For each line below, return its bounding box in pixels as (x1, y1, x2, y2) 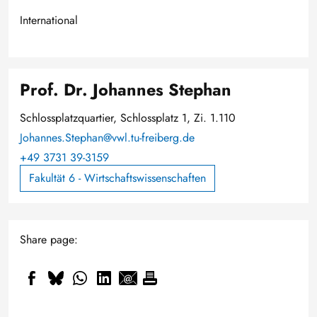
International (20, 11, 78, 28)
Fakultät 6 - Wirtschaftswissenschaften (29, 169, 206, 186)
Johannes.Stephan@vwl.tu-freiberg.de (20, 129, 195, 146)
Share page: (20, 231, 78, 248)
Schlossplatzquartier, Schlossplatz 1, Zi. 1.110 (20, 109, 236, 126)
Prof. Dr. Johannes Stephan (20, 77, 231, 102)
